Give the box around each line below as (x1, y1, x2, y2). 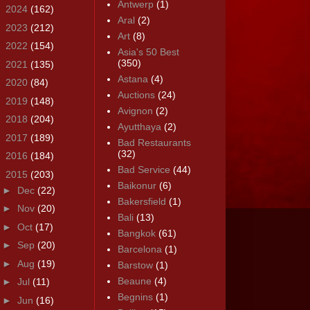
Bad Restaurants (117, 137, 191, 149)
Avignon (117, 105, 153, 117)
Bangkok (117, 228, 156, 239)
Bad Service (117, 164, 170, 176)
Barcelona (117, 244, 162, 255)
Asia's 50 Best (117, 46, 179, 58)
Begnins (117, 291, 153, 303)
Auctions (117, 89, 155, 101)
